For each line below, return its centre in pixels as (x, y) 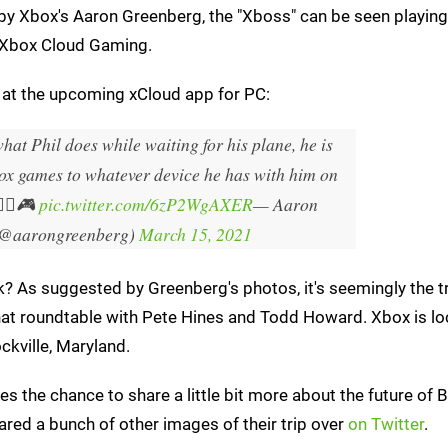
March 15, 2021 (195, 233)
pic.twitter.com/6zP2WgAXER (145, 203)
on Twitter (386, 423)
